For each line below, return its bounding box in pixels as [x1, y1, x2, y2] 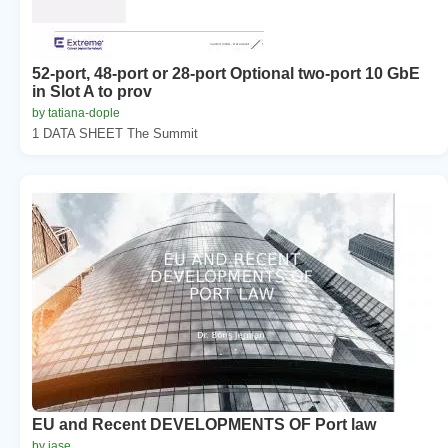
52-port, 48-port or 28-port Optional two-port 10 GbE [32, 64, 420, 82]
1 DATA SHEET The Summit [32, 125, 198, 141]
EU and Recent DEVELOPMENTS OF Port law [32, 415, 376, 433]
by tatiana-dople [32, 105, 120, 120]
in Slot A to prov [32, 82, 152, 100]
